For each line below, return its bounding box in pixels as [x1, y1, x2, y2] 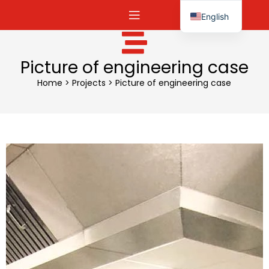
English [201, 11, 229, 22]
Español [201, 31, 232, 41]
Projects [72, 77, 106, 89]
